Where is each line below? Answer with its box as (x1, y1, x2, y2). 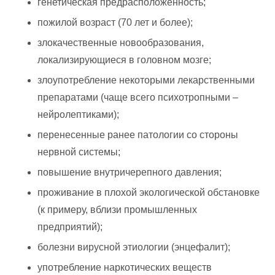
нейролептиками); (37, 109, 119, 120)
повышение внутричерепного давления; (37, 166, 222, 177)
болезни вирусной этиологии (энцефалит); (37, 241, 230, 252)
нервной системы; (37, 146, 120, 157)
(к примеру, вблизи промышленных (37, 204, 197, 215)
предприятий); (37, 221, 103, 232)
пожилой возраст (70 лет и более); (37, 17, 193, 28)
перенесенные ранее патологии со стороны (37, 129, 238, 140)
